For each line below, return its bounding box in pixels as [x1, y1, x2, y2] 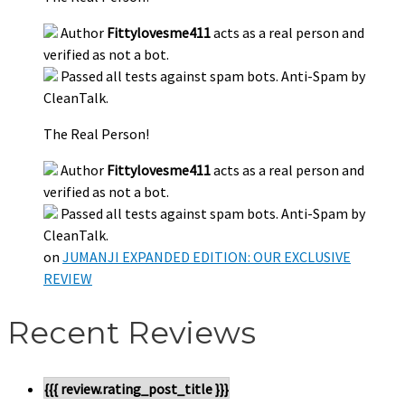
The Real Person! [43, 125, 149, 144]
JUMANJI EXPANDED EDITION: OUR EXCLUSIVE [62, 248, 351, 267]
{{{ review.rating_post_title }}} [44, 379, 229, 398]
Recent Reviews [7, 314, 256, 353]
